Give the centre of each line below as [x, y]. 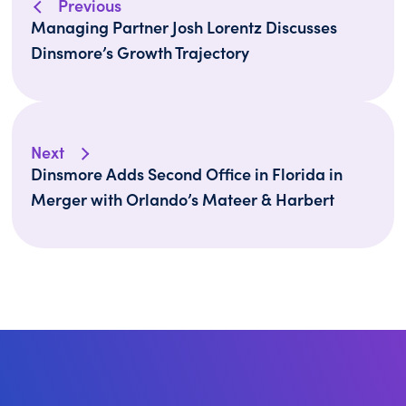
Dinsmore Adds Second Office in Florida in [187, 174]
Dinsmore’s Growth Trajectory [140, 52]
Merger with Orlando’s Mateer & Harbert [183, 199]
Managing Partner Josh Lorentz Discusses [184, 27]
